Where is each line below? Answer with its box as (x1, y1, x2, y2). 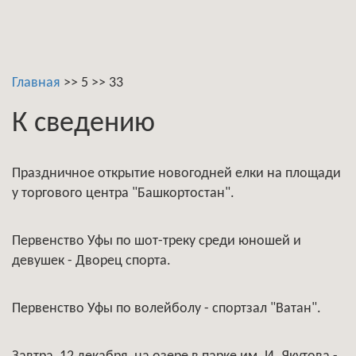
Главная (12, 75, 60, 91)
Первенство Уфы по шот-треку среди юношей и (12, 234, 301, 249)
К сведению (12, 110, 155, 138)
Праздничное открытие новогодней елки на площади (12, 166, 341, 181)
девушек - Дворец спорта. (12, 253, 171, 269)
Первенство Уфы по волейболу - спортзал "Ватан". (12, 301, 321, 316)
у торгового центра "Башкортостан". (12, 186, 234, 201)
